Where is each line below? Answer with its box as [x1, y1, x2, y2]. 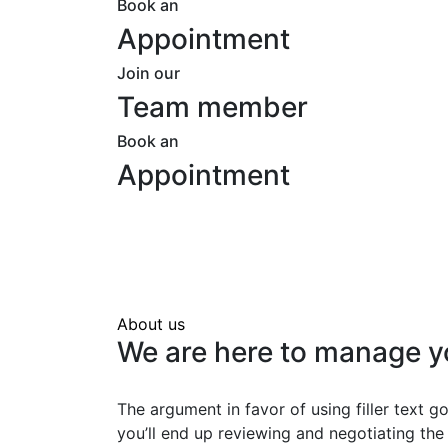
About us [117, 314, 185, 334]
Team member [117, 90, 308, 124]
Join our [117, 63, 180, 83]
